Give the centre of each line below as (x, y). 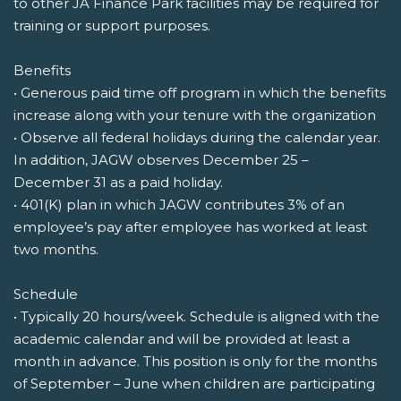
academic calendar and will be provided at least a (182, 339)
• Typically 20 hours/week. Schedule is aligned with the (196, 317)
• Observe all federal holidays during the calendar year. (197, 138)
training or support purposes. (112, 26)
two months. (56, 250)
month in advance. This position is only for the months (195, 362)
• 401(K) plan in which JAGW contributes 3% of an (179, 205)
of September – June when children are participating (194, 384)
